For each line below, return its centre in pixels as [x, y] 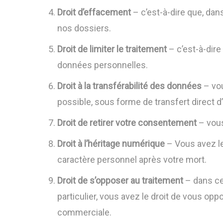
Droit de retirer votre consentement [127, 123]
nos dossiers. [84, 28]
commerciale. [85, 212]
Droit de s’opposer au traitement [120, 180]
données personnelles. [103, 65]
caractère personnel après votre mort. [132, 160]
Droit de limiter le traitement [112, 49]
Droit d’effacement [94, 12]
